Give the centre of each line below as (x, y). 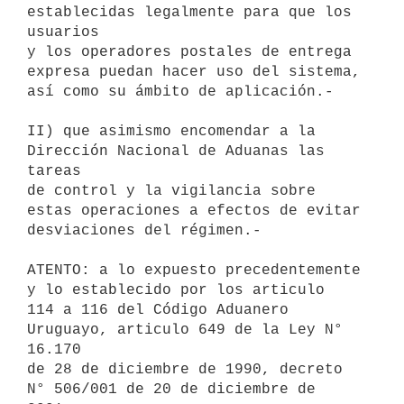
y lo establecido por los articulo (176, 290)
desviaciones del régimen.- (144, 230)
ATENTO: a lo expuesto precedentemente (194, 270)
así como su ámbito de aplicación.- (180, 92)
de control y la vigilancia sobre (171, 191)
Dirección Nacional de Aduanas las (176, 151)
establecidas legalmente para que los (189, 12)
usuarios (63, 32)
